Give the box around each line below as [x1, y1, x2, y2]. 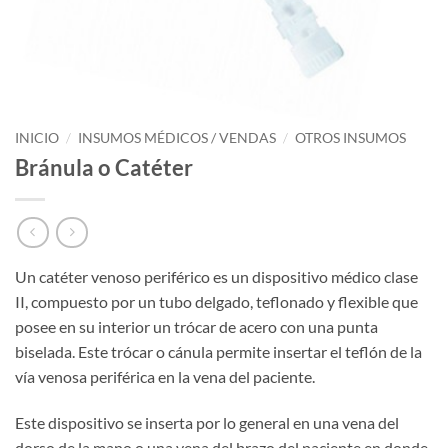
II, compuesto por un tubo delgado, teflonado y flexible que [15, 292, 418, 312]
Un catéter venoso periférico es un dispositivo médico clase [15, 267, 418, 287]
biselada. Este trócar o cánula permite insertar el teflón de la [15, 342, 422, 362]
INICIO [15, 130, 59, 146]
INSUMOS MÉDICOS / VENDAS [78, 130, 277, 146]
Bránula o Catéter [15, 153, 193, 181]
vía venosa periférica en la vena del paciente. [15, 367, 315, 387]
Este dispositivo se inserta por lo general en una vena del [15, 413, 399, 433]
